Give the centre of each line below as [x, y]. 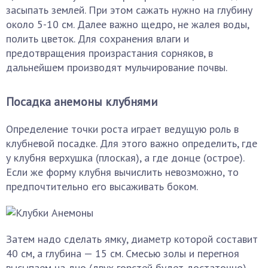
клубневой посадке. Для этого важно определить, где [132, 144]
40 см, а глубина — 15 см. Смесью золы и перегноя [123, 254]
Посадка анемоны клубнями [82, 102]
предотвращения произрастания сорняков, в [109, 53]
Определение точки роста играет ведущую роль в [122, 129]
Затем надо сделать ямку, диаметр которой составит [132, 239]
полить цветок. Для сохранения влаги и [98, 39]
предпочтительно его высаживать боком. [102, 187]
